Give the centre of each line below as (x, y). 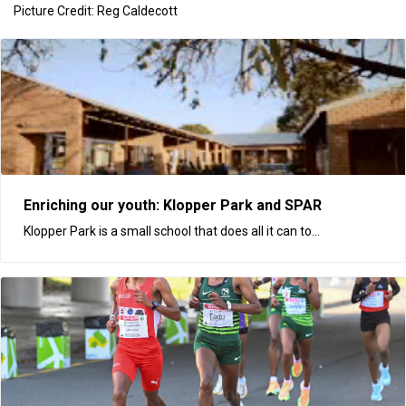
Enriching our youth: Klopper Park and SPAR (173, 205)
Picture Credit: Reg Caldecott (96, 10)
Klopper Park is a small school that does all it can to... (172, 231)
